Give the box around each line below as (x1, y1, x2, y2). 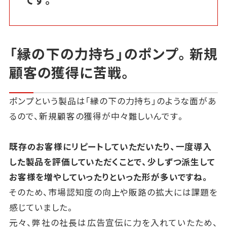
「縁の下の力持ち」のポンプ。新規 (9, 43, 218, 63)
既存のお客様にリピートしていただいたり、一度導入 (9, 140, 212, 153)
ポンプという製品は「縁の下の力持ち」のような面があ (9, 95, 217, 107)
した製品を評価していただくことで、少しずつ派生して (9, 156, 215, 168)
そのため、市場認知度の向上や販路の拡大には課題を (9, 186, 218, 199)
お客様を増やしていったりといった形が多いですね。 (9, 171, 210, 183)
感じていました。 (9, 201, 75, 214)
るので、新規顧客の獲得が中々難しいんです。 (9, 110, 185, 123)
